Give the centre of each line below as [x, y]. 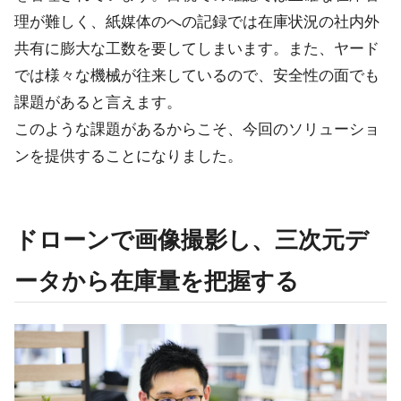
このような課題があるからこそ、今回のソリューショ [197, 129]
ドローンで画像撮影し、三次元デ [192, 239]
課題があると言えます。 [98, 102]
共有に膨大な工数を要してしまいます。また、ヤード [197, 48]
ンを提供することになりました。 [128, 156]
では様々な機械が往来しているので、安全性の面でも [197, 75]
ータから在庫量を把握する [157, 281]
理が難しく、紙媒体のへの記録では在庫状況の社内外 [197, 21]
